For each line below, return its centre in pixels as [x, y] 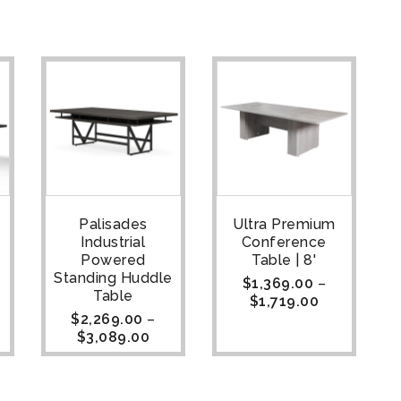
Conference [284, 243]
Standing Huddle [113, 278]
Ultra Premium [284, 225]
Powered [113, 260]
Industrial [113, 243]
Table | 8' [284, 260]
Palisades [113, 225]
